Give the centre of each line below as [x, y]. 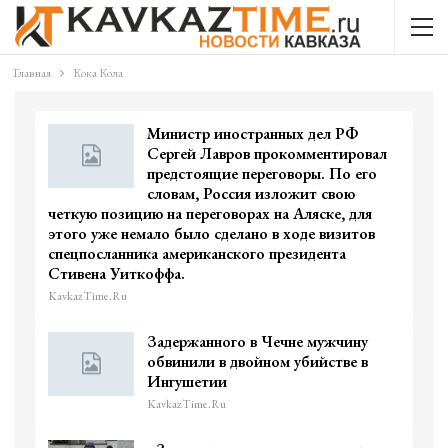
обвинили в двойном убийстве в [257, 361]
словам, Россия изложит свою [251, 193]
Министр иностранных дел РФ [252, 133]
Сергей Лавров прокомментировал [267, 153]
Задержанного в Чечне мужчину [257, 341]
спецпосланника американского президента [197, 253]
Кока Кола [97, 73]
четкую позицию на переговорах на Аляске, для [210, 213]
